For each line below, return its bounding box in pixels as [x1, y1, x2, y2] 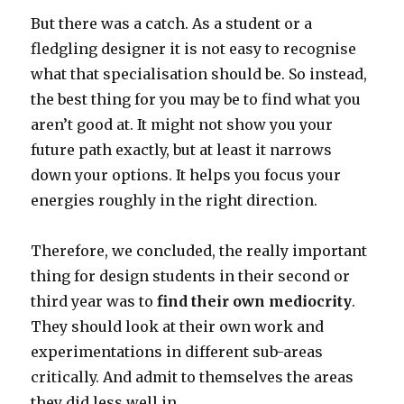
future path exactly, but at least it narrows [31, 141, 333, 160]
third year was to [31, 292, 158, 311]
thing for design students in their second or [31, 267, 351, 286]
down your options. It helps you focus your [31, 166, 342, 185]
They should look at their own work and [31, 317, 325, 336]
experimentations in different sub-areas [31, 343, 324, 362]
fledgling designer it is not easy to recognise [31, 40, 357, 59]
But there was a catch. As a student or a [31, 14, 313, 33]
